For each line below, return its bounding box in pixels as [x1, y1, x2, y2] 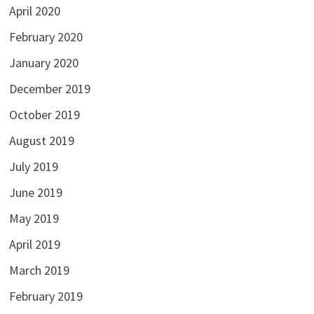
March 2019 [8, 261, 69, 278]
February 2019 [8, 287, 83, 304]
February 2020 [8, 28, 83, 45]
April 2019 [8, 235, 60, 252]
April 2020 [8, 2, 60, 19]
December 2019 [8, 80, 90, 97]
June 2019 [8, 184, 62, 200]
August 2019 [8, 132, 74, 149]
